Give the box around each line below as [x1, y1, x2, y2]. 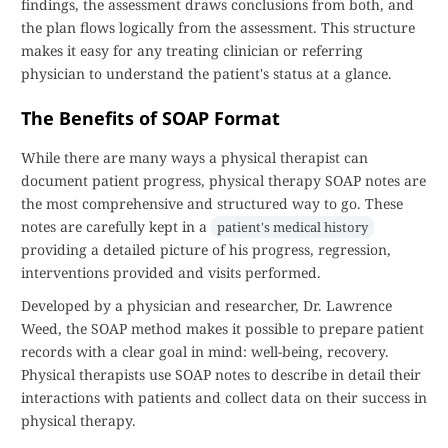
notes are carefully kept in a [21, 217, 211, 236]
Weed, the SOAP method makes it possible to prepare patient [21, 319, 424, 338]
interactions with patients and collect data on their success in [21, 388, 427, 407]
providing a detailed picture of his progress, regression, [21, 240, 391, 259]
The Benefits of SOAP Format [21, 106, 280, 130]
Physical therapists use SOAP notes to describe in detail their [21, 365, 421, 384]
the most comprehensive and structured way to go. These [21, 194, 403, 213]
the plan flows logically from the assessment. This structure [21, 18, 415, 37]
